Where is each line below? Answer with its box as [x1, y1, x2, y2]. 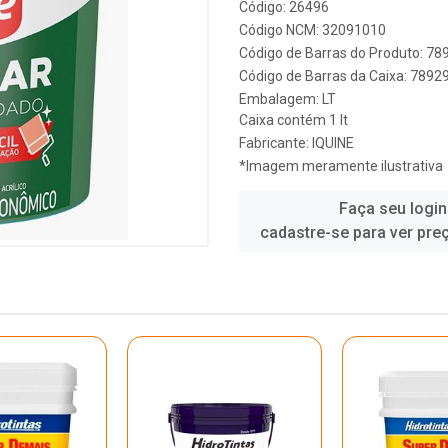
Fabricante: [239, 135, 312, 151]
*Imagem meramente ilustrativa [239, 158, 443, 174]
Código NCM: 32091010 [239, 22, 386, 38]
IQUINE [312, 135, 354, 151]
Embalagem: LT [239, 91, 336, 107]
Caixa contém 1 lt [239, 112, 348, 128]
